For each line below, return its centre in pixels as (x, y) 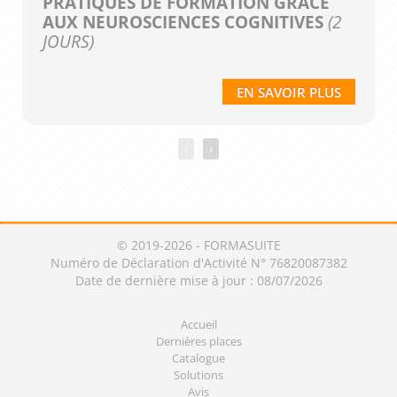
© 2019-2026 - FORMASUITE (198, 245)
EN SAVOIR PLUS (288, 93)
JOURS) (68, 42)
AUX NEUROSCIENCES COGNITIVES (183, 22)
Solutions (198, 374)
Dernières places (198, 341)
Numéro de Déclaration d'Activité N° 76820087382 (198, 262)
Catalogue (198, 358)
